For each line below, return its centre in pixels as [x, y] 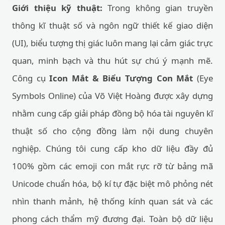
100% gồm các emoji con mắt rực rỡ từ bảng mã [113, 166]
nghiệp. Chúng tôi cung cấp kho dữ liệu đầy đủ [113, 148]
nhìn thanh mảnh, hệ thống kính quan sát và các [113, 201]
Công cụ [31, 78]
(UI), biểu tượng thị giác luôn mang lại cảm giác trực [113, 43]
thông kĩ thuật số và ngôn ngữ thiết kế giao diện [113, 25]
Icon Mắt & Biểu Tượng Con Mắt [121, 78]
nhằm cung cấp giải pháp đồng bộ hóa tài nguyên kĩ [113, 113]
